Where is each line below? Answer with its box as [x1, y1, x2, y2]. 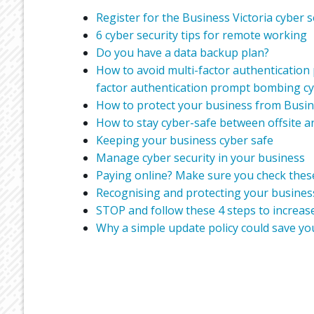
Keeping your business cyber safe [95, 132, 273, 148]
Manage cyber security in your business [95, 149, 305, 165]
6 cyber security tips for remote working [95, 27, 307, 43]
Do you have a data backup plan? [95, 44, 269, 60]
